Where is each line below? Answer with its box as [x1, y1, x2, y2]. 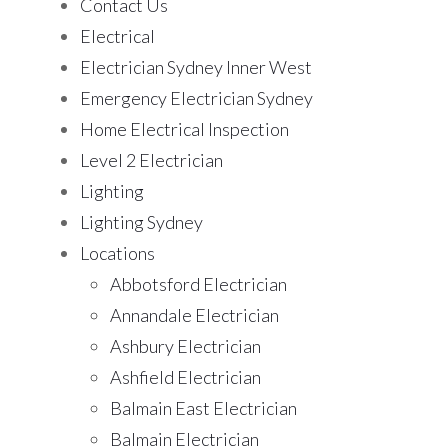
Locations [80, 242, 155, 265]
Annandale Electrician [110, 304, 279, 327]
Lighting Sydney [80, 211, 203, 234]
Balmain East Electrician [110, 397, 297, 420]
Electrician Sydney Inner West [80, 56, 312, 79]
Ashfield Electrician [110, 366, 261, 389]
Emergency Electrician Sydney [80, 87, 313, 110]
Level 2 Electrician [80, 149, 223, 172]
